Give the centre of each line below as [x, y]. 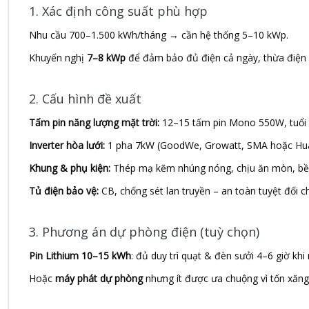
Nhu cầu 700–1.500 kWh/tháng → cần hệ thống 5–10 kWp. [158, 35]
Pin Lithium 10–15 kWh [80, 256]
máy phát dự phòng [99, 279]
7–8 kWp [106, 58]
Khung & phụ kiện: [69, 168]
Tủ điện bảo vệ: [63, 191]
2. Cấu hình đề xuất [85, 99]
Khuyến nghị [58, 58]
